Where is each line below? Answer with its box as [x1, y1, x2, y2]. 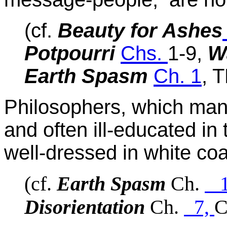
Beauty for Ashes [58, 19, 222, 42]
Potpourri [24, 42, 121, 65]
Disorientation [24, 196, 145, 219]
